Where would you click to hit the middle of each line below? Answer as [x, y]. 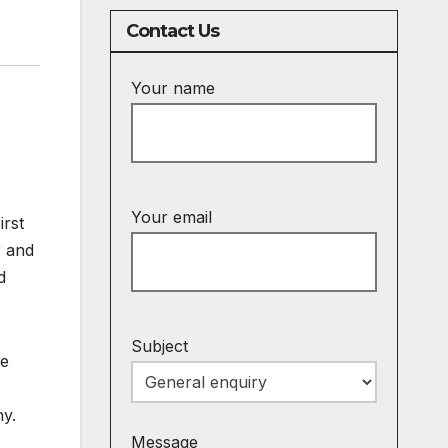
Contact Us [172, 31]
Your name [172, 88]
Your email [171, 217]
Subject [159, 346]
